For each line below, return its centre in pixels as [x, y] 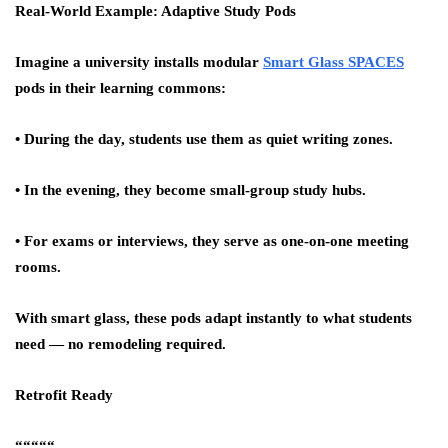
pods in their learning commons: [120, 88]
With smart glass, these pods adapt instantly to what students [213, 318]
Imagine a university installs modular [139, 62]
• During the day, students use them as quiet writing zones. [204, 139]
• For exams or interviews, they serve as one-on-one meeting [212, 241]
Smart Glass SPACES [333, 62]
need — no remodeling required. [120, 344]
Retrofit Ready [64, 395]
